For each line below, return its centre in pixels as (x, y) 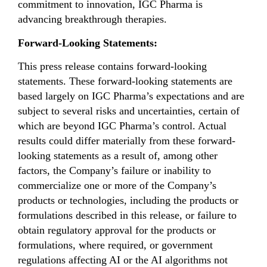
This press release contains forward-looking (112, 66)
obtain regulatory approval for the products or (117, 230)
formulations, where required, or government (115, 245)
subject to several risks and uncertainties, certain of (129, 111)
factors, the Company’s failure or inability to (114, 171)
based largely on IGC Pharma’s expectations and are (131, 96)
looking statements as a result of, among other (118, 156)
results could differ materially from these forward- (127, 141)
